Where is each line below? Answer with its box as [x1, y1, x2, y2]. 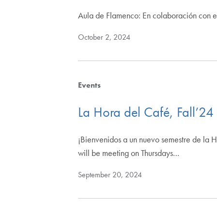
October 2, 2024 [78, 32, 131, 43]
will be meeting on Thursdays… [78, 147, 180, 158]
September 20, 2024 [78, 169, 142, 180]
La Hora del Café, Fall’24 [78, 103, 214, 121]
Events [78, 80, 101, 91]
